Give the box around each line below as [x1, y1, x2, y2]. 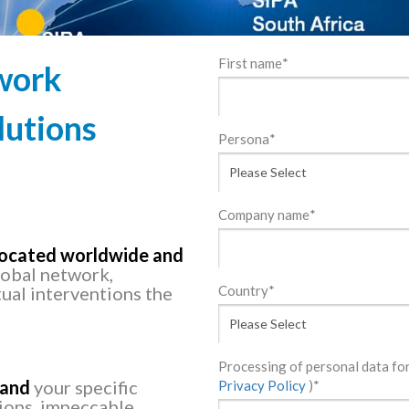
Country [217, 282, 268, 299]
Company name [217, 206, 309, 224]
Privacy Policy [217, 377, 306, 394]
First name [217, 55, 282, 72]
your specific [30, 376, 138, 399]
